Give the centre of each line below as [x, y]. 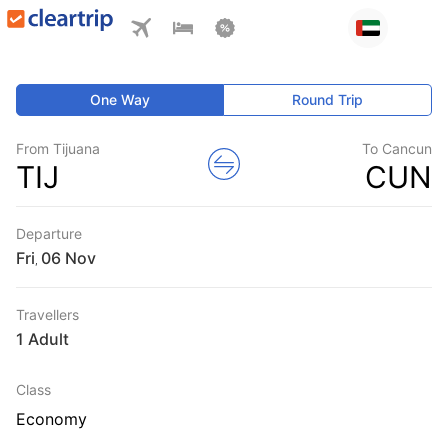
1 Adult [42, 339]
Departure [49, 233]
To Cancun [397, 148]
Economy [51, 419]
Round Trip [328, 99]
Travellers [47, 314]
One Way [120, 99]
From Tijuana [58, 148]
